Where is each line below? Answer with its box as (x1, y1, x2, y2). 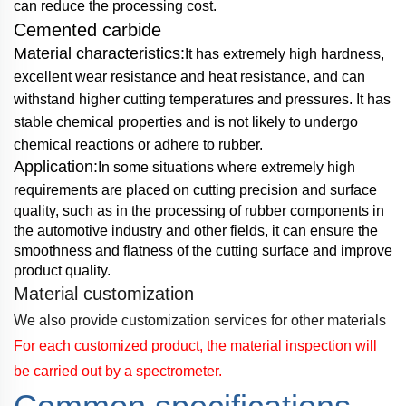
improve (341, 243, 392, 259)
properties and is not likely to (118, 114, 304, 130)
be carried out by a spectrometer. (14, 363, 222, 380)
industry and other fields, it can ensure (111, 223, 358, 239)
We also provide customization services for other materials (14, 313, 386, 329)
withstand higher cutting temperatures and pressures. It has (14, 92, 391, 108)
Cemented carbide (14, 20, 161, 41)
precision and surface (239, 182, 377, 198)
